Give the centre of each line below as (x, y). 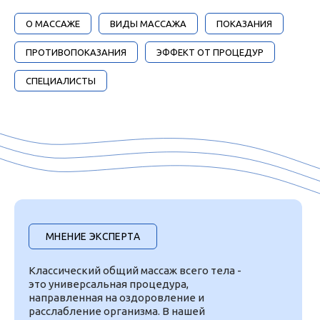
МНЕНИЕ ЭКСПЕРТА (93, 237)
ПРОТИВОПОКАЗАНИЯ (76, 52)
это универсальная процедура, (109, 284)
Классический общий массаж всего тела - (135, 271)
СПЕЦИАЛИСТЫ (61, 81)
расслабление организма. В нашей (117, 311)
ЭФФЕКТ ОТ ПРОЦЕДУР (210, 52)
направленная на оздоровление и (116, 298)
